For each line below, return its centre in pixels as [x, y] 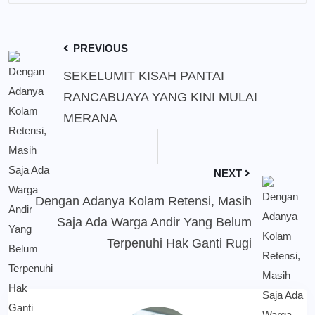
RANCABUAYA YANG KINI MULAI [160, 97]
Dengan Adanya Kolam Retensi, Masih [143, 201]
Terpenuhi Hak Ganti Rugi [179, 244]
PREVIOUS [99, 49]
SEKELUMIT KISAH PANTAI [144, 76]
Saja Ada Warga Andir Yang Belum [154, 223]
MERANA [90, 118]
